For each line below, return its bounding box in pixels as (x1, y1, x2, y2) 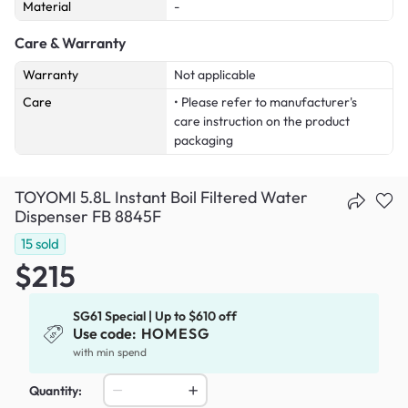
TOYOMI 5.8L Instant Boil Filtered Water (15, 187, 308, 209)
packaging (174, 132, 233, 149)
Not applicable (174, 66, 256, 84)
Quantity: (29, 382, 82, 399)
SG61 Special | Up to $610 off (73, 307, 238, 324)
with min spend (73, 344, 148, 359)
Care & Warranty (15, 34, 126, 53)
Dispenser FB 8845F (15, 206, 161, 228)
